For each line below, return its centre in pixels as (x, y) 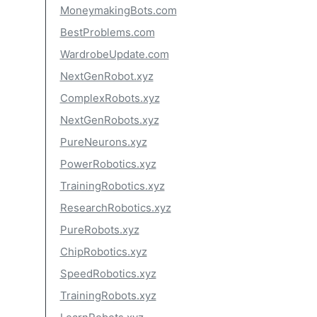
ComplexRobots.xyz (110, 98)
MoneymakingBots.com (118, 10)
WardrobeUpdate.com (114, 54)
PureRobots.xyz (99, 230)
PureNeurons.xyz (103, 142)
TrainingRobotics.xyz (112, 186)
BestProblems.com (107, 32)
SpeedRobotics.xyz (108, 273)
